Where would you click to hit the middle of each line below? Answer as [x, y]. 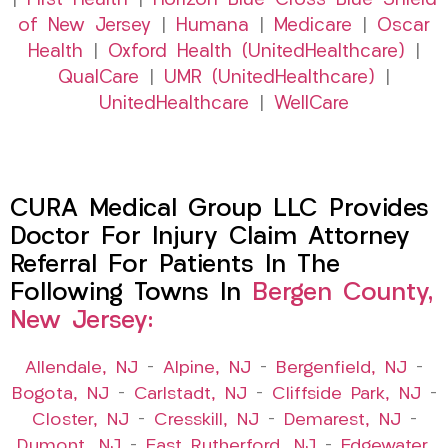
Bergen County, [342, 294]
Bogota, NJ [60, 395]
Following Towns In [131, 294]
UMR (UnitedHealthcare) [269, 79]
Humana [212, 27]
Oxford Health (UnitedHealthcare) [256, 53]
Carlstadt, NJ [190, 395]
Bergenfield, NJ [341, 369]
